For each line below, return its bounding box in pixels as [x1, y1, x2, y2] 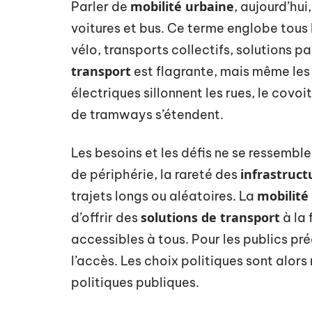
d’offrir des [71, 210, 141, 226]
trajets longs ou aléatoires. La [71, 188, 257, 204]
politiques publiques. [71, 274, 199, 290]
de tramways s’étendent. [71, 107, 224, 123]
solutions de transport [141, 209, 280, 226]
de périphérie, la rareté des [71, 166, 240, 182]
